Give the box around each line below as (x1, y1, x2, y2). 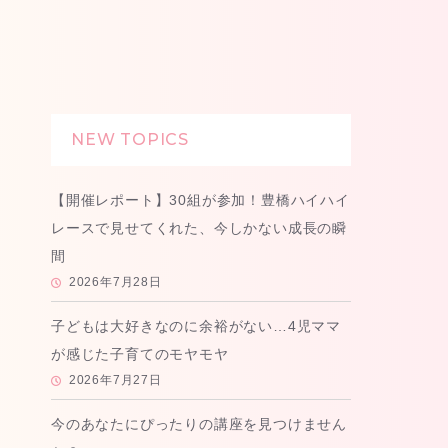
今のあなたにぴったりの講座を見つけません (51, 416, 347, 433)
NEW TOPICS (71, 130, 189, 150)
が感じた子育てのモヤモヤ (51, 346, 229, 363)
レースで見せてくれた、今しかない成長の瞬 (51, 220, 347, 237)
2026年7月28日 (68, 275, 162, 290)
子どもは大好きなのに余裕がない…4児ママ (51, 318, 341, 335)
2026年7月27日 (68, 373, 162, 388)
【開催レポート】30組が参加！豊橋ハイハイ (51, 192, 350, 209)
